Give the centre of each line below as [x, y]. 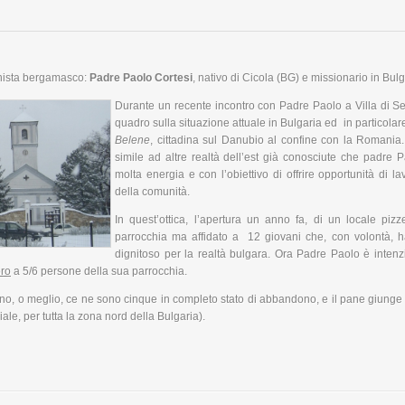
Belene [132, 141]
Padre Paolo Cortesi [141, 78]
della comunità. [152, 192]
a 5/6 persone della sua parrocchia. [99, 272]
